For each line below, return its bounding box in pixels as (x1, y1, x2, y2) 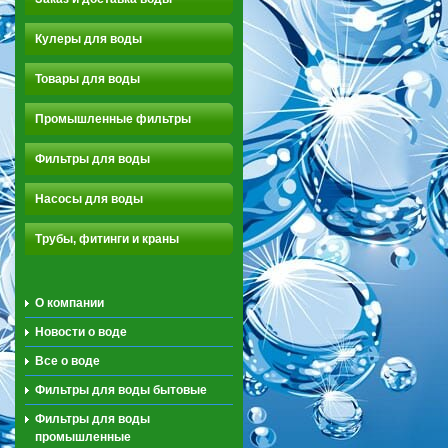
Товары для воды (35, 71, 140, 86)
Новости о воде (35, 324, 127, 339)
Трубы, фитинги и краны (35, 231, 179, 246)
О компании (35, 295, 104, 310)
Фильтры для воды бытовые (35, 382, 207, 397)
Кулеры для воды (35, 31, 142, 46)
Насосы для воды (35, 191, 143, 206)
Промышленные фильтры (35, 111, 191, 126)
